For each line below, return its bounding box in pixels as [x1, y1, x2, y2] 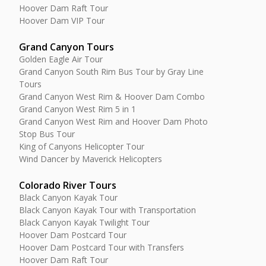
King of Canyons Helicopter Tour [19, 141, 144, 152]
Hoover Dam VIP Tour [19, 15, 104, 26]
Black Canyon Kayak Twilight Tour [19, 217, 150, 228]
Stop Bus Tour [19, 128, 75, 140]
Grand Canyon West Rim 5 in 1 [19, 103, 136, 115]
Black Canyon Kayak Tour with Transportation [19, 204, 196, 216]
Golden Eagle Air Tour [19, 53, 103, 65]
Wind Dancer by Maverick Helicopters [19, 153, 162, 164]
